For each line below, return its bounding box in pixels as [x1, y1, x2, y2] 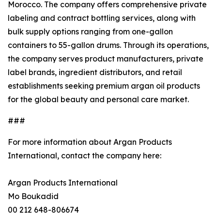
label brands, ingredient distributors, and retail [8, 67, 182, 77]
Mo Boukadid [8, 191, 59, 201]
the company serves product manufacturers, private [8, 54, 203, 63]
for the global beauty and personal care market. [8, 94, 189, 104]
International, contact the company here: [8, 151, 161, 160]
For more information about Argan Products [8, 137, 172, 147]
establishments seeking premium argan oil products [8, 81, 200, 91]
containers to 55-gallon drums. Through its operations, [8, 40, 209, 50]
